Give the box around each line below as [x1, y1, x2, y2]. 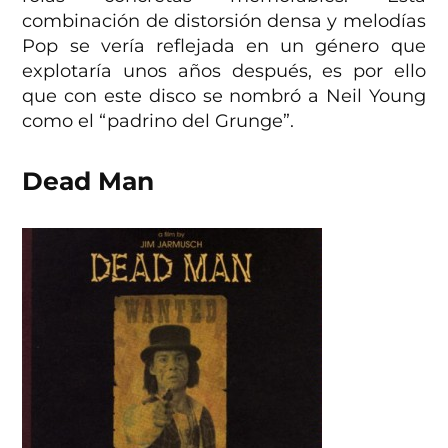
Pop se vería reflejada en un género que [22, 34, 426, 57]
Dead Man [22, 165, 155, 196]
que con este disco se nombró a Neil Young [22, 84, 426, 107]
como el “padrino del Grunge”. [22, 109, 295, 132]
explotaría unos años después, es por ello [22, 59, 426, 82]
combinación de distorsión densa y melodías [22, 9, 426, 32]
